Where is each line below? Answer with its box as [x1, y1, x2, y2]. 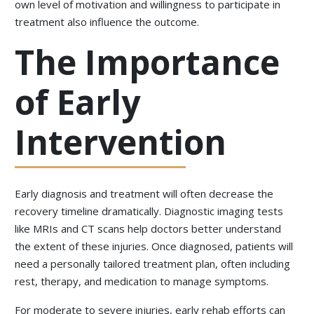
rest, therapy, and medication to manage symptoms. [15, 274, 269, 289]
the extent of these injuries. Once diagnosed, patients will [15, 239, 294, 254]
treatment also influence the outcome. [15, 15, 200, 29]
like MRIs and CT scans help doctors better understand [15, 221, 282, 236]
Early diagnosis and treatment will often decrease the [15, 186, 274, 201]
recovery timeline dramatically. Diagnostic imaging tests [15, 204, 284, 219]
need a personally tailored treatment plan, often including [15, 257, 291, 271]
